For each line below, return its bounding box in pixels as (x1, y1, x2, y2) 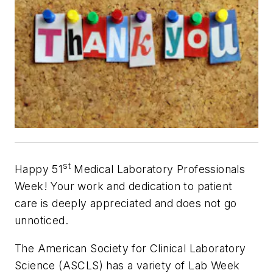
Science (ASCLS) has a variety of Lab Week (15, 258, 240, 272)
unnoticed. (15, 214, 69, 227)
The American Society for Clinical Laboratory (15, 241, 246, 255)
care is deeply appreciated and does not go (15, 197, 237, 210)
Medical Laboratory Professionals (71, 163, 246, 176)
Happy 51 (15, 163, 63, 176)
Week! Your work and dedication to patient (15, 180, 233, 193)
